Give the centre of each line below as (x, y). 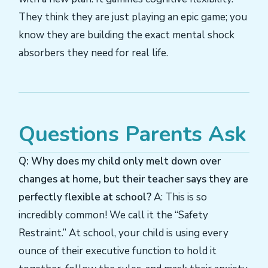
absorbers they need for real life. (93, 53)
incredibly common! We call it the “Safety (113, 215)
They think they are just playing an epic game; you (133, 17)
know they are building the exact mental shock (127, 35)
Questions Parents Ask (133, 135)
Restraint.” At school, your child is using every (124, 233)
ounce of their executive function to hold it (118, 251)
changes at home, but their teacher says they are (133, 179)
